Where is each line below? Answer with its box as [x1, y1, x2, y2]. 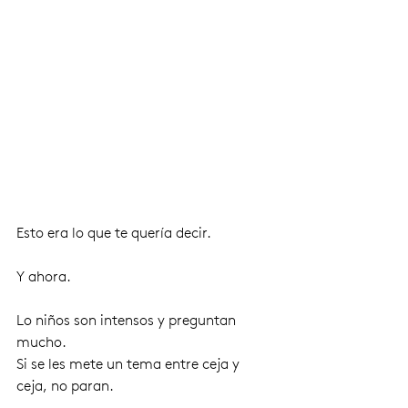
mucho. [16, 333, 70, 352]
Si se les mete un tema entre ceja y [16, 355, 243, 373]
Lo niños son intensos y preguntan [16, 311, 240, 330]
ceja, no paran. [16, 377, 117, 395]
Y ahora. [16, 268, 71, 286]
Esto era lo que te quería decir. [16, 224, 211, 242]
